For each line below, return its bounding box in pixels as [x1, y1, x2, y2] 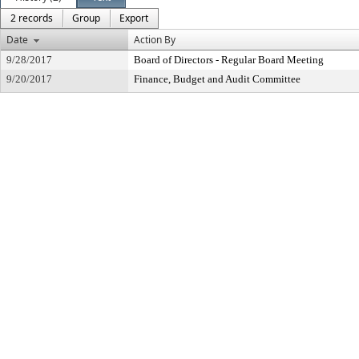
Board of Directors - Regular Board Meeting [134, 54, 324, 66]
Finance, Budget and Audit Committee [134, 73, 301, 85]
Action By [134, 33, 175, 46]
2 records [10, 11, 53, 25]
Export [119, 11, 148, 25]
